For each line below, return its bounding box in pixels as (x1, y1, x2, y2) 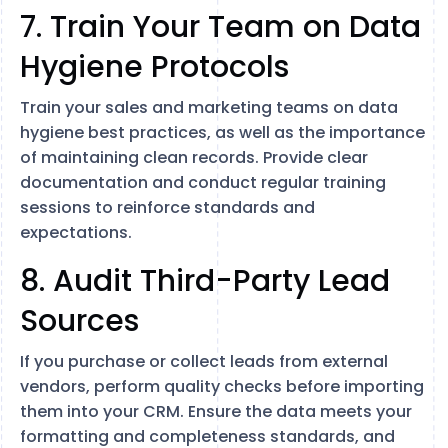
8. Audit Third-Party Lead (20, 260, 390, 302)
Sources (20, 300, 139, 342)
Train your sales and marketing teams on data (20, 96, 398, 119)
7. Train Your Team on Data (20, 6, 421, 48)
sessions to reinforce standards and (20, 196, 315, 219)
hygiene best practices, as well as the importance (20, 121, 425, 144)
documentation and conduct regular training (20, 171, 386, 194)
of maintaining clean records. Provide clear (20, 146, 368, 169)
